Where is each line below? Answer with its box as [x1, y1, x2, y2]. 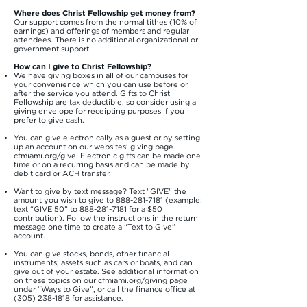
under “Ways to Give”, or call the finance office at [14, 286, 195, 293]
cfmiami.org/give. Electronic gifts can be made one [14, 152, 201, 160]
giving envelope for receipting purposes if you [14, 108, 184, 115]
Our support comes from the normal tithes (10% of [14, 19, 197, 26]
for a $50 [127, 206, 162, 213]
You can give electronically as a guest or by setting [14, 134, 200, 142]
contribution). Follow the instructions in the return [14, 214, 198, 222]
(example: [163, 197, 202, 204]
